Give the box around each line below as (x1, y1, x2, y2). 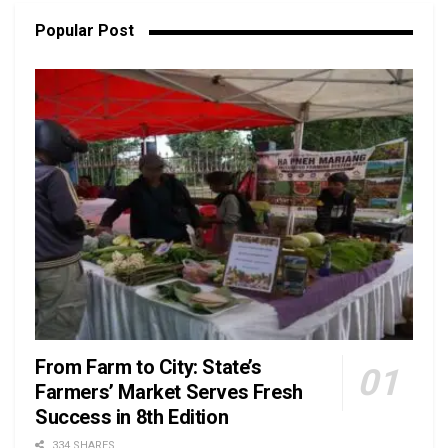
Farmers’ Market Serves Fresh (35, 379, 303, 404)
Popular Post (35, 21, 134, 41)
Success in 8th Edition (35, 404, 229, 429)
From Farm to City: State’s (35, 354, 262, 379)
